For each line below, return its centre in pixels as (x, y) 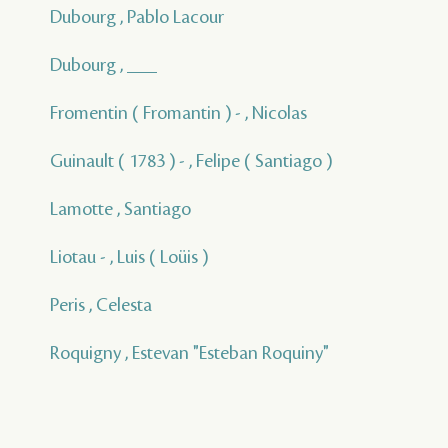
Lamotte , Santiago (120, 208)
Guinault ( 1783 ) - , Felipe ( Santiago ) (191, 160)
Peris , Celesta (101, 304)
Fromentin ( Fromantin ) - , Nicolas (178, 112)
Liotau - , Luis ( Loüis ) (129, 256)
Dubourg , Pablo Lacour (137, 16)
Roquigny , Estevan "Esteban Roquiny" (189, 352)
